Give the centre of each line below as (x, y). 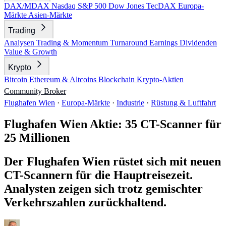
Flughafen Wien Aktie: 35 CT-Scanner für (113, 124)
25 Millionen (37, 137)
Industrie (130, 103)
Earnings (164, 43)
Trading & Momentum (73, 43)
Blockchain (118, 79)
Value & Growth (31, 52)
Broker (55, 91)
